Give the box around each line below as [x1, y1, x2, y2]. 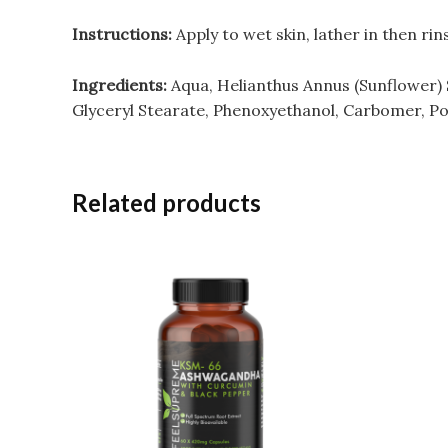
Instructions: [72, 24, 176, 45]
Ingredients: [72, 74, 167, 95]
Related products [72, 187, 261, 217]
